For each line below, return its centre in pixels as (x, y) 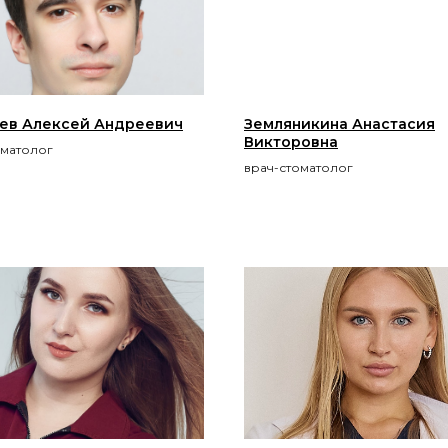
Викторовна (291, 141)
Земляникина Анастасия (339, 123)
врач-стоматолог (298, 167)
